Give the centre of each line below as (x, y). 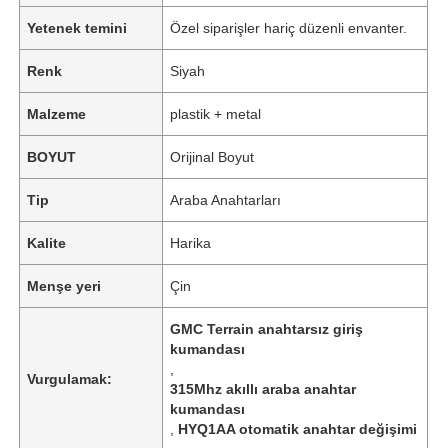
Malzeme (57, 113)
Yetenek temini (77, 27)
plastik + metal (216, 113)
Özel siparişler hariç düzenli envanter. (289, 27)
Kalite (47, 242)
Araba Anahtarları (226, 199)
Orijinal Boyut (212, 156)
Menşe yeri (64, 285)
